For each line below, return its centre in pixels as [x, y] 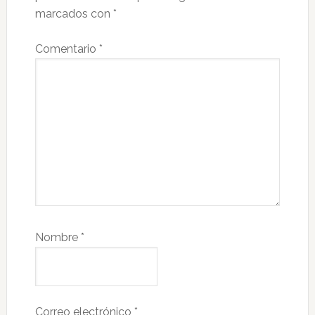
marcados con [74, 14]
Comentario [67, 49]
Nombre [58, 238]
